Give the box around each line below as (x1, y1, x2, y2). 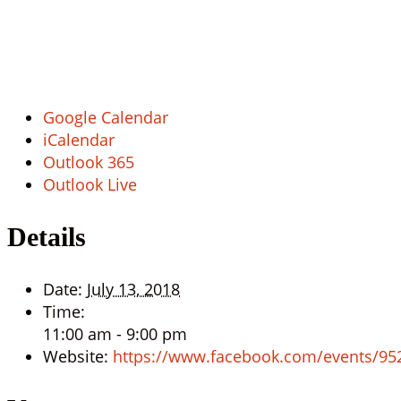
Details (7, 222, 86, 252)
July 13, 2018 (87, 277, 180, 300)
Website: (43, 345, 108, 367)
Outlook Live (43, 174, 137, 196)
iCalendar (43, 129, 115, 151)
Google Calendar (43, 107, 168, 129)
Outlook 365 (43, 151, 134, 174)
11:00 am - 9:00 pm (43, 322, 187, 345)
